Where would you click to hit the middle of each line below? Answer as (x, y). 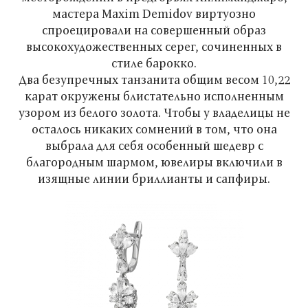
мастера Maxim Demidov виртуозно (154, 13)
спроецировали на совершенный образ (154, 30)
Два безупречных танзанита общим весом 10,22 (154, 79)
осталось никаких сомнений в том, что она (154, 129)
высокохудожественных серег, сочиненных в (154, 46)
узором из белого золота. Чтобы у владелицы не (154, 112)
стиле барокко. (154, 63)
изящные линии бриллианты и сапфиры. (154, 178)
